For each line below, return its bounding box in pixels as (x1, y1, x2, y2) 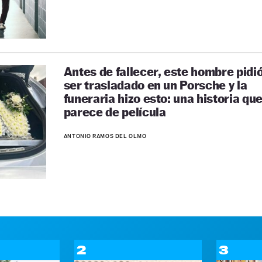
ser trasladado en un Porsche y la (63, 78, 247, 92)
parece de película (63, 105, 166, 119)
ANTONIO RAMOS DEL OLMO (63, 132, 147, 139)
